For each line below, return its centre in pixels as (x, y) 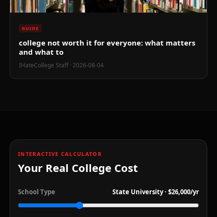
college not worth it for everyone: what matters (107, 43)
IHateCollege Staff (44, 65)
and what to (41, 52)
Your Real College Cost (78, 168)
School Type (37, 192)
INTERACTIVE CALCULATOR (60, 154)
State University (138, 192)
